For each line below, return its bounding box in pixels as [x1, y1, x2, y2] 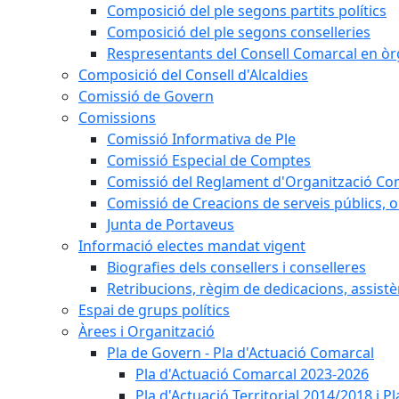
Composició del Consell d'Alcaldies [78, 65, 308, 85]
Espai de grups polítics [78, 300, 230, 320]
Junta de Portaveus [107, 215, 234, 234]
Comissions [78, 108, 156, 127]
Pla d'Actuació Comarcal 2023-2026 [135, 364, 369, 384]
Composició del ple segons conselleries [107, 22, 370, 42]
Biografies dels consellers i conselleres [107, 257, 366, 277]
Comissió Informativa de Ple [107, 129, 296, 149]
